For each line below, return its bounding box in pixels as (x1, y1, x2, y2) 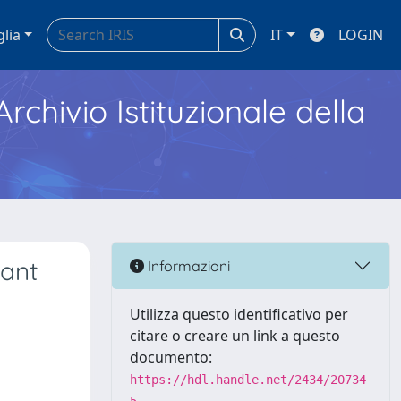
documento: (130, 347, 212, 367)
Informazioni (144, 256, 230, 275)
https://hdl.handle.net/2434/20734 (130, 372, 366, 387)
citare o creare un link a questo (130, 326, 340, 346)
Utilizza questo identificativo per (130, 304, 348, 324)
